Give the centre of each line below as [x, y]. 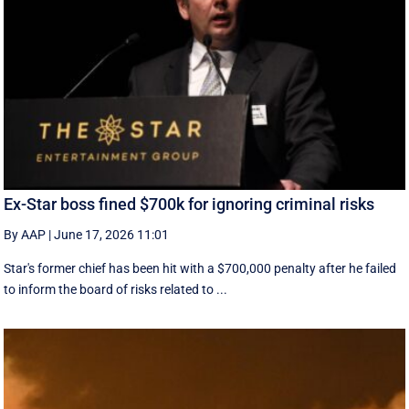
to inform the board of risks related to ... [116, 289]
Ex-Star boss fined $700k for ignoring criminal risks [189, 204]
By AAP [25, 234]
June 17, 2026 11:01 [112, 234]
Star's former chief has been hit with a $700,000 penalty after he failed [200, 268]
